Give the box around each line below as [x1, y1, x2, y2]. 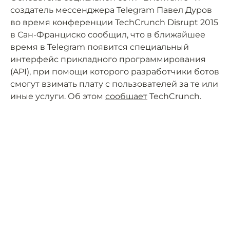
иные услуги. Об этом [10, 91, 105, 101]
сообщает [105, 91, 147, 101]
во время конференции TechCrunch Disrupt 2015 [10, 17, 218, 27]
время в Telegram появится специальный [10, 42, 189, 52]
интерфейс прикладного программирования [10, 54, 206, 64]
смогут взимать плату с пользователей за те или [10, 79, 218, 89]
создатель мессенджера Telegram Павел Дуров [10, 5, 212, 15]
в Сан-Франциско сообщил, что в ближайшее [10, 30, 205, 40]
